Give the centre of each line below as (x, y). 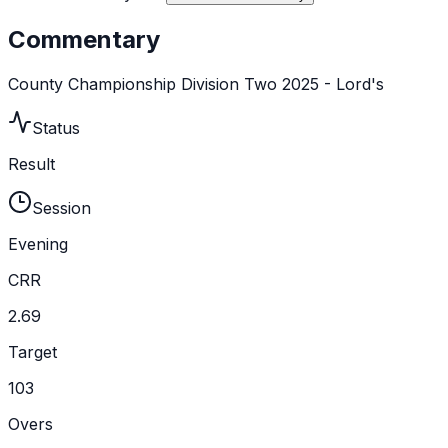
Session (61, 207)
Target (32, 351)
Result (31, 163)
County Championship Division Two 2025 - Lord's (196, 83)
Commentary (84, 39)
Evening (38, 243)
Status (56, 127)
